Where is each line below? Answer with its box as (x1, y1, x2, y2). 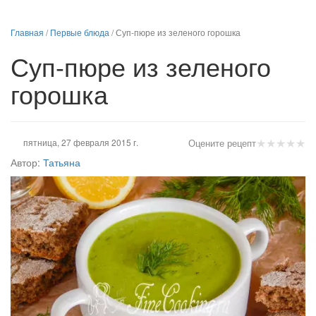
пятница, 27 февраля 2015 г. (23, 136, 138, 148)
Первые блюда (50, 26, 109, 38)
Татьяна (43, 155, 80, 169)
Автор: (11, 155, 40, 169)
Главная (11, 26, 44, 38)
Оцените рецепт (188, 136, 256, 150)
